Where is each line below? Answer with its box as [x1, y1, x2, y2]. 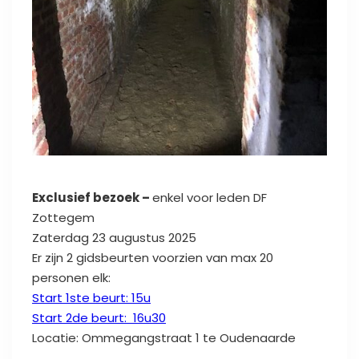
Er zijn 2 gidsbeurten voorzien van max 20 [32, 248, 273, 266]
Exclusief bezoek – [32, 188, 152, 206]
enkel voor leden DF [152, 188, 267, 206]
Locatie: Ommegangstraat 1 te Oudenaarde [32, 329, 296, 346]
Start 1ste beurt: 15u [32, 288, 151, 306]
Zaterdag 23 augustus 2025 [32, 228, 196, 246]
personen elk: [32, 268, 111, 286]
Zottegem [32, 208, 95, 226]
